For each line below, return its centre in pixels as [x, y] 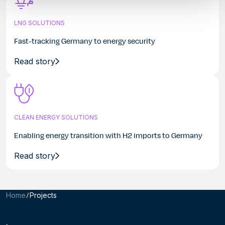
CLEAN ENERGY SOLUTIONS [56, 117]
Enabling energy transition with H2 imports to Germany [110, 136]
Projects [43, 195]
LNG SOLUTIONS [39, 23]
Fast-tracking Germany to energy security [85, 41]
